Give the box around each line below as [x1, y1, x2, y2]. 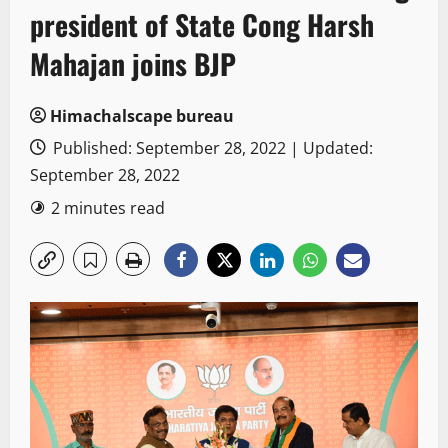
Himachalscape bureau [50, 105, 234, 128]
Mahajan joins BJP [30, 43, 236, 85]
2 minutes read [51, 197, 165, 220]
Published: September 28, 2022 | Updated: [49, 137, 373, 160]
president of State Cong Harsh [30, 4, 374, 46]
